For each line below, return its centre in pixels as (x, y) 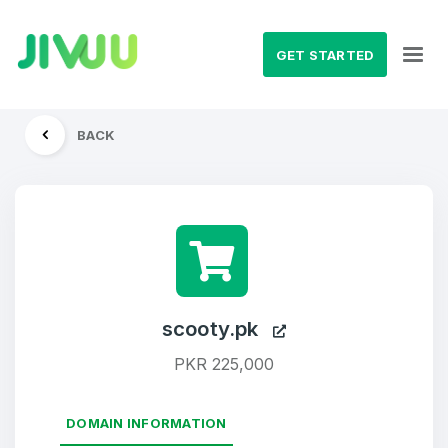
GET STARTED (325, 54)
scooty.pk (217, 328)
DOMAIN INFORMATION (146, 423)
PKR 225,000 (224, 364)
